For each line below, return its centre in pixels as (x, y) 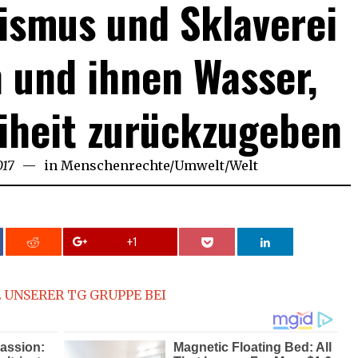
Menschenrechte (115, 166)
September (46, 166)
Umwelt (199, 166)
